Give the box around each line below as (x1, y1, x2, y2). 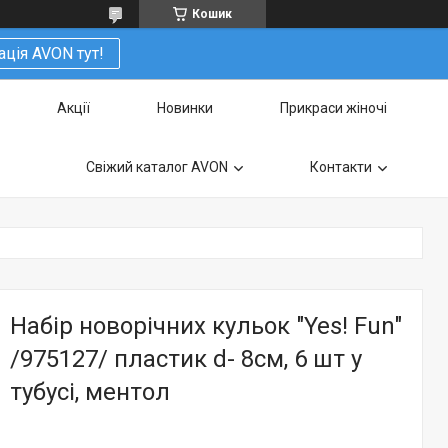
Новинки (157, 100, 213, 116)
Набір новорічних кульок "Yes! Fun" (10, 312, 402, 340)
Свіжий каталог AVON (86, 159, 228, 175)
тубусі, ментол (10, 378, 170, 406)
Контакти (310, 159, 372, 175)
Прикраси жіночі (280, 100, 387, 116)
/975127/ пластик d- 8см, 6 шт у (10, 345, 362, 373)
